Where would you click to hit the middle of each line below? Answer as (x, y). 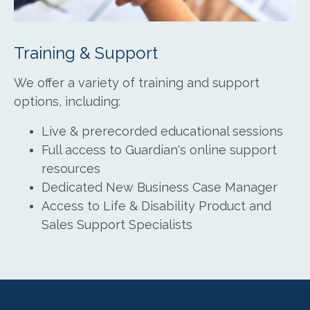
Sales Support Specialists (119, 225)
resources (71, 169)
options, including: (67, 102)
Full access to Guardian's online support (159, 150)
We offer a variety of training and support (137, 83)
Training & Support (86, 53)
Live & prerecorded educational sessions (162, 131)
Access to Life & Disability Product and (156, 206)
